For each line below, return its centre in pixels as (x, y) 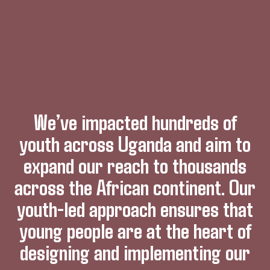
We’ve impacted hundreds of (135, 121)
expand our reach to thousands (135, 165)
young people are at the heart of (135, 230)
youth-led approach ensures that (135, 208)
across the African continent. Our (135, 187)
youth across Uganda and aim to (135, 143)
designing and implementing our (135, 252)
